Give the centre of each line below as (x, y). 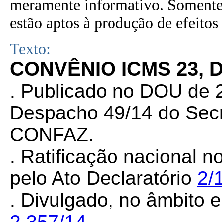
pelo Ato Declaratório (104, 178)
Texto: (30, 49)
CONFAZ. (52, 135)
